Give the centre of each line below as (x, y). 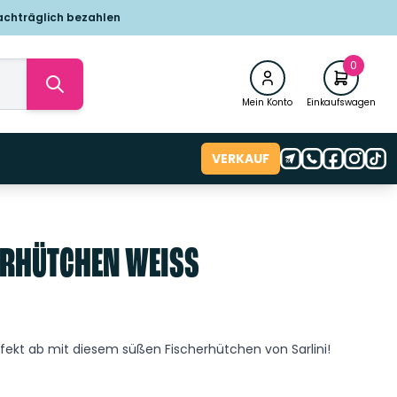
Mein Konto (267, 102)
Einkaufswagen (341, 102)
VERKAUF (241, 159)
